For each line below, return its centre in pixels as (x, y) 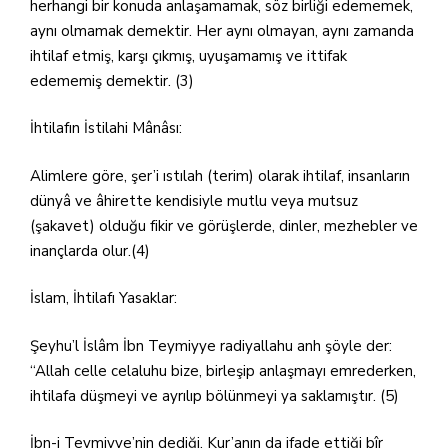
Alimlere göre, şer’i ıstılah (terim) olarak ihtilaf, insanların (220, 175)
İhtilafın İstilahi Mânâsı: (106, 128)
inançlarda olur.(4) (90, 250)
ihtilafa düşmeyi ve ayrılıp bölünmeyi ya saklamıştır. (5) (214, 395)
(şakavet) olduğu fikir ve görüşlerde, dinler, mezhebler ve (224, 225)
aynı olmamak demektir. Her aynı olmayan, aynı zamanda (222, 30)
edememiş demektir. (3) (112, 80)
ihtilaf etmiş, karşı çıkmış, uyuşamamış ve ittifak (188, 55)
